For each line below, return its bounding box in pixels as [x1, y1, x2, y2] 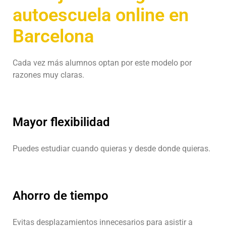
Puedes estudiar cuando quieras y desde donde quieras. [13, 143, 210, 153]
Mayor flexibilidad [13, 115, 110, 129]
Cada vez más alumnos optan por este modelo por [13, 58, 192, 68]
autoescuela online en [13, 4, 189, 26]
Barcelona [13, 25, 94, 47]
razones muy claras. [13, 70, 84, 80]
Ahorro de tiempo [13, 188, 108, 203]
